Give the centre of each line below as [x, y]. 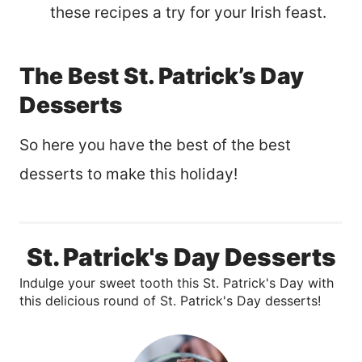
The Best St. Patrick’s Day [162, 76]
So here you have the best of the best [155, 145]
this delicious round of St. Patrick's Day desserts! [170, 300]
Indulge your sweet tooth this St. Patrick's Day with [177, 282]
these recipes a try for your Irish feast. [190, 12]
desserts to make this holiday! [130, 174]
